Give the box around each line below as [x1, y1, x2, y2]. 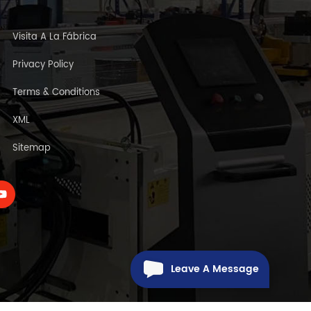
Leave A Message [171, 261, 259, 277]
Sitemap [12, 141, 51, 156]
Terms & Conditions [12, 85, 100, 101]
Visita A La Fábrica [12, 30, 96, 45]
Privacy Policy [12, 58, 74, 73]
